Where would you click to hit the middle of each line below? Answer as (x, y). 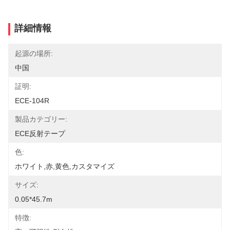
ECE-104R (32, 101)
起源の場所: (34, 53)
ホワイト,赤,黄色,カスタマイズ (65, 166)
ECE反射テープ (40, 133)
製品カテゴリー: (41, 119)
